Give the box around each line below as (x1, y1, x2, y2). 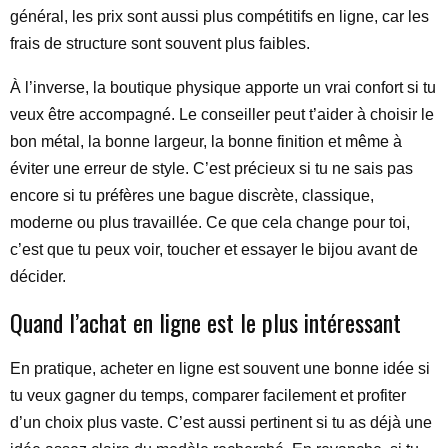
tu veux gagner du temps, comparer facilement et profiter (10, 387, 406, 404)
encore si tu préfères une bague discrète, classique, (10, 187, 374, 204)
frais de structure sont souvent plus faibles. (10, 35, 310, 52)
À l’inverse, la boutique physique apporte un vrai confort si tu (10, 79, 436, 96)
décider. (10, 268, 66, 285)
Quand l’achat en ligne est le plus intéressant (10, 304, 401, 340)
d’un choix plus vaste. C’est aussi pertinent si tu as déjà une (10, 414, 432, 431)
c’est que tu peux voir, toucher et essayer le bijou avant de (10, 241, 418, 258)
